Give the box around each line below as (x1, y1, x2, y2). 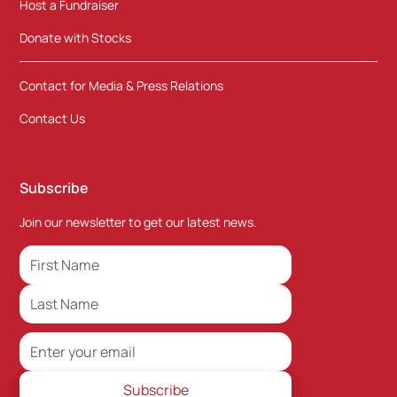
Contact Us (19, 110, 86, 128)
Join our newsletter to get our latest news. (19, 214, 258, 231)
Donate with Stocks (19, 29, 132, 47)
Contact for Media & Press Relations (19, 77, 224, 95)
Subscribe (19, 178, 90, 198)
